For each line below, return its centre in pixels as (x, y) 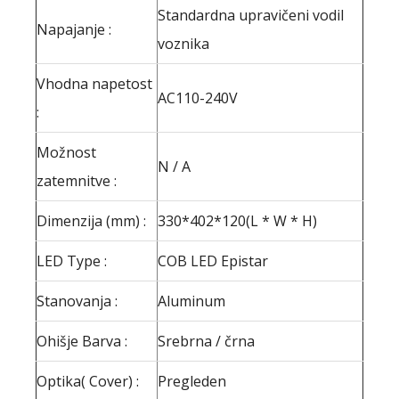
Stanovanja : (77, 301)
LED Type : (72, 261)
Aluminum (191, 301)
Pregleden (192, 381)
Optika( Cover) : (88, 381)
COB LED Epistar (213, 261)
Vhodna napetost (94, 83)
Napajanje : (74, 29)
